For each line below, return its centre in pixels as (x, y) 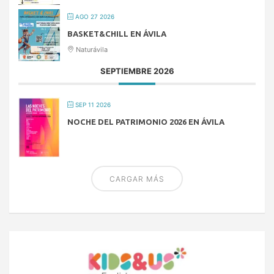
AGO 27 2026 (94, 16)
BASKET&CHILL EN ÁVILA (117, 33)
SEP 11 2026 (92, 104)
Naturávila (91, 49)
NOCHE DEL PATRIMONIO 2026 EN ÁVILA (146, 121)
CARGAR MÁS (137, 179)
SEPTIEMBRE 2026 (137, 71)
